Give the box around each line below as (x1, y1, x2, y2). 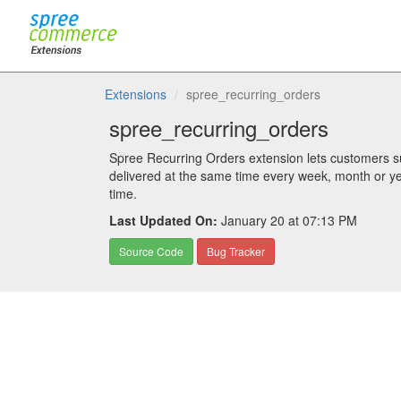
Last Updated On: (109, 211, 218, 229)
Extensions (105, 85, 166, 103)
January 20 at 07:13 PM (218, 211, 357, 229)
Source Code (119, 243, 183, 259)
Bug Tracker (207, 243, 265, 259)
